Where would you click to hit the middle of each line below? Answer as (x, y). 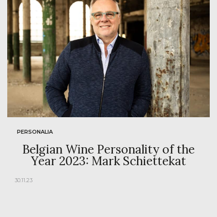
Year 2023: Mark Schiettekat (108, 161)
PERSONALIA (35, 132)
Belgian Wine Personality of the (108, 149)
